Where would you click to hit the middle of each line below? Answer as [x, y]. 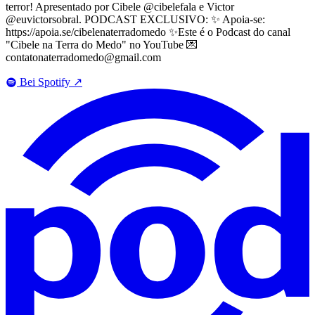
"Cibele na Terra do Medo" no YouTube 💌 [102, 45]
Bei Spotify [45, 82]
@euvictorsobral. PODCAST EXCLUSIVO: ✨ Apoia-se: [135, 20]
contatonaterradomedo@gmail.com [83, 58]
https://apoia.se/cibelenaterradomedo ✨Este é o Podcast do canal [148, 32]
